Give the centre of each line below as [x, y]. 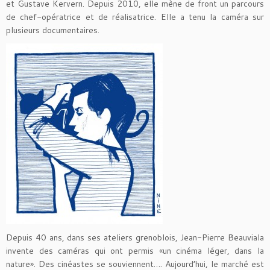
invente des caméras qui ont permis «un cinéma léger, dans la [135, 251]
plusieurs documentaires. [53, 30]
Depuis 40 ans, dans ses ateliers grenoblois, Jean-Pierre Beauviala [135, 237]
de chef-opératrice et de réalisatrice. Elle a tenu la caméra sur [135, 17]
